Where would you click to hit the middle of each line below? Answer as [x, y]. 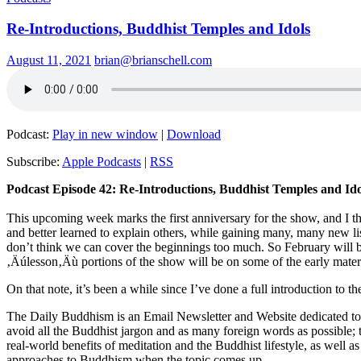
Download [194, 135]
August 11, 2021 [49, 60]
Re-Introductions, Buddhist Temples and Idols [158, 29]
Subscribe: [34, 162]
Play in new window [105, 135]
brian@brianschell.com [153, 60]
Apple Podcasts [102, 162]
